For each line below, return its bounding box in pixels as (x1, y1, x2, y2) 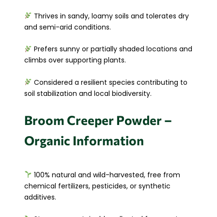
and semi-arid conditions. (24, 22, 111, 32)
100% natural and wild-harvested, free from (31, 170, 180, 180)
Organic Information (24, 132, 144, 148)
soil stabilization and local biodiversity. (24, 88, 152, 98)
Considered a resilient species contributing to (31, 77, 187, 87)
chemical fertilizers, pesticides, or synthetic (24, 181, 170, 191)
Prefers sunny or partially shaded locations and (31, 44, 192, 54)
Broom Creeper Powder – (24, 112, 172, 127)
